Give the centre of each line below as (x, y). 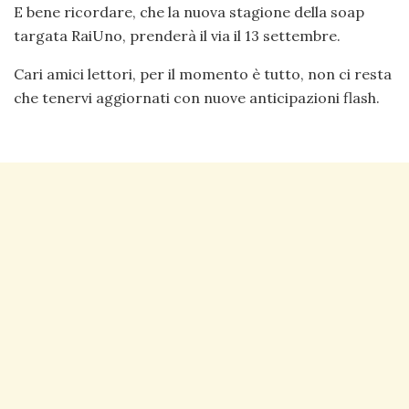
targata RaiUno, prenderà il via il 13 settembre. (177, 35)
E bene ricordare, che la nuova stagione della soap (189, 11)
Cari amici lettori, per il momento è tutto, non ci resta (203, 73)
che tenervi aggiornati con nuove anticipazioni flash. (197, 97)
